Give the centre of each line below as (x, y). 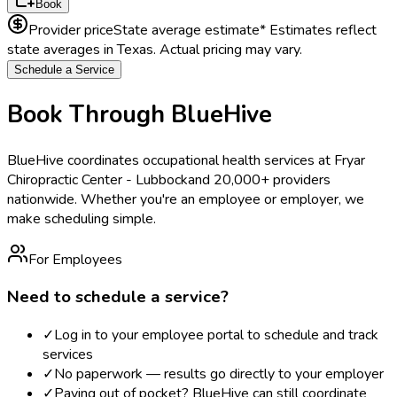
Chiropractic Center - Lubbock (97, 179)
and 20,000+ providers (259, 179)
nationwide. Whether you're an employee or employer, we (186, 199)
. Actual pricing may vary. (228, 50)
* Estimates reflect (318, 31)
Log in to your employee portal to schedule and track (216, 335)
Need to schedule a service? (118, 297)
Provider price (71, 31)
